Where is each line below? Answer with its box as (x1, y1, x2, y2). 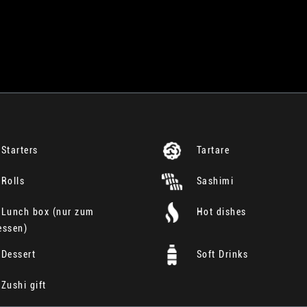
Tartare (193, 144, 230, 156)
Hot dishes (193, 206, 247, 217)
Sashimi (193, 175, 234, 186)
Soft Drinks (193, 248, 248, 260)
